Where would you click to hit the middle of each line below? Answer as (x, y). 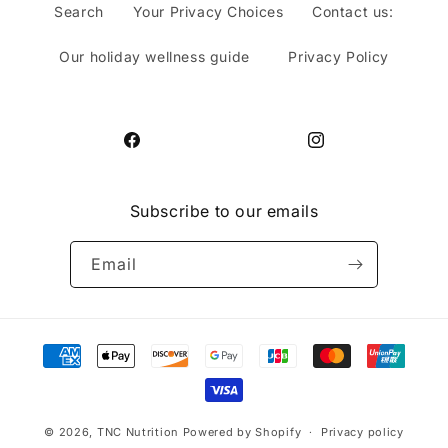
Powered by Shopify (242, 431)
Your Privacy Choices (208, 11)
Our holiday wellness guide (154, 56)
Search (79, 11)
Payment (257, 346)
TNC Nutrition (137, 431)
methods (257, 373)
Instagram (342, 151)
